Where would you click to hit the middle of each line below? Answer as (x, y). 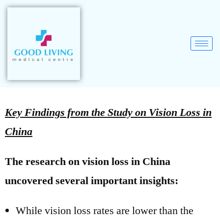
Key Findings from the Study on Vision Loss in (108, 112)
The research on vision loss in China (88, 161)
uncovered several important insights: (92, 180)
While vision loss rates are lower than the (105, 210)
